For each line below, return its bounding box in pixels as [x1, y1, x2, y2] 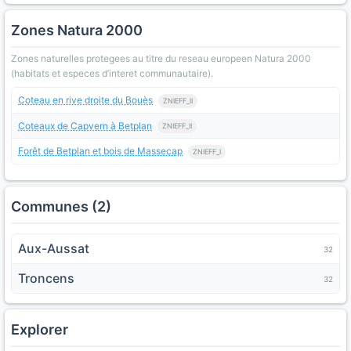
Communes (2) [11, 198, 111, 215]
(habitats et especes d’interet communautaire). [11, 67, 213, 79]
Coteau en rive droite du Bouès [18, 94, 153, 106]
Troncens [18, 270, 74, 287]
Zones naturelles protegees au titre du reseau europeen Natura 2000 [11, 52, 311, 64]
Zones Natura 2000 [11, 22, 143, 38]
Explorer [11, 321, 68, 338]
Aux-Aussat [18, 241, 89, 257]
